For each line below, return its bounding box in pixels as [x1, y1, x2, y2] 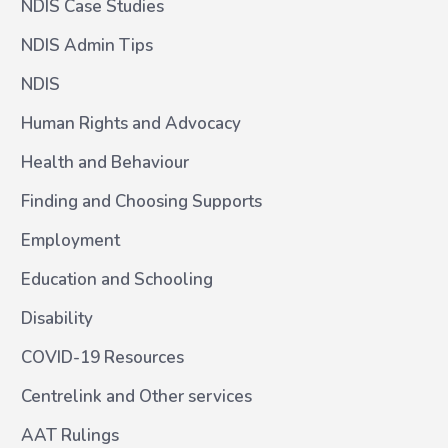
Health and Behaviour [21, 151, 189, 174]
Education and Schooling [21, 268, 213, 291]
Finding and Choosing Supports [21, 190, 262, 213]
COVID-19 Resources [21, 346, 184, 369]
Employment [21, 229, 120, 252]
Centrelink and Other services [21, 385, 252, 408]
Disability [21, 307, 93, 330]
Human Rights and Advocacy [21, 112, 241, 135]
